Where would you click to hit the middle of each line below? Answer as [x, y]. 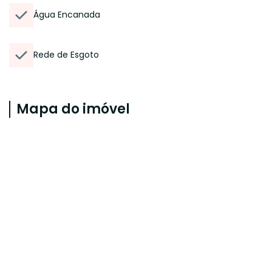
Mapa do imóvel [73, 109]
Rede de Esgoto [66, 55]
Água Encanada [67, 15]
